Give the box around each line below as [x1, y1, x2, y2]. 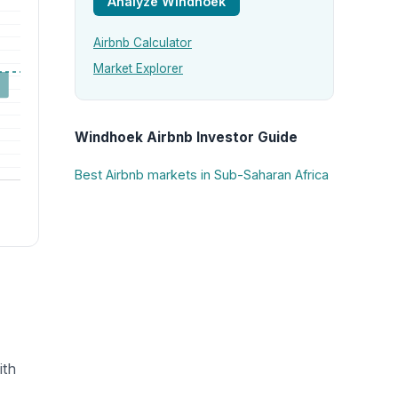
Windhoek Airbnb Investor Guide [75, 128, 298, 146]
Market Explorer [93, 61, 183, 76]
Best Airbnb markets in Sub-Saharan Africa [75, 167, 329, 183]
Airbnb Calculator [93, 36, 192, 51]
